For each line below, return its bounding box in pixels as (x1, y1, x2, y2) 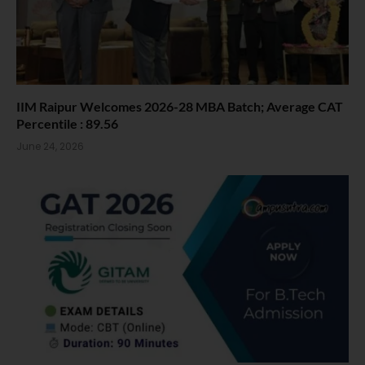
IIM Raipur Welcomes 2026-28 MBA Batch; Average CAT (16, 99, 343, 115)
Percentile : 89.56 (16, 116, 118, 132)
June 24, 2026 (16, 139, 84, 154)
